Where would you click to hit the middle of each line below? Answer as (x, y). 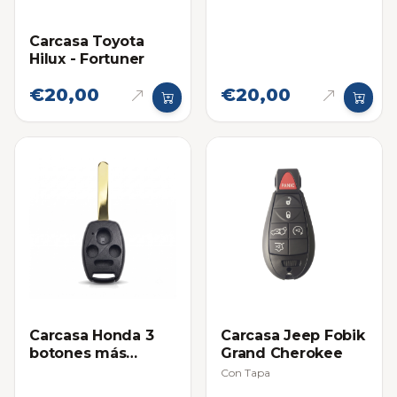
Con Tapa (245, 372)
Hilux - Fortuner (87, 58)
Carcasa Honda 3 (92, 335)
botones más (78, 353)
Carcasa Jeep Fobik (293, 335)
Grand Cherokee (282, 353)
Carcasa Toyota (87, 41)
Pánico (54, 370)
